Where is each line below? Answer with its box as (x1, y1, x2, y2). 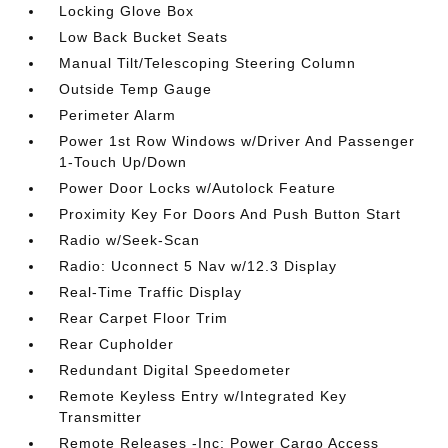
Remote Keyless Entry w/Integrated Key (59, 388, 348, 404)
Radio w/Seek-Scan (59, 232, 201, 248)
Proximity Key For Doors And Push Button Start (59, 206, 402, 222)
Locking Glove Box (59, 3, 195, 19)
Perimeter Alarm (59, 107, 177, 123)
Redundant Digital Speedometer (59, 362, 292, 378)
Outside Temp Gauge (59, 81, 213, 97)
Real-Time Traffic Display (59, 284, 243, 300)
